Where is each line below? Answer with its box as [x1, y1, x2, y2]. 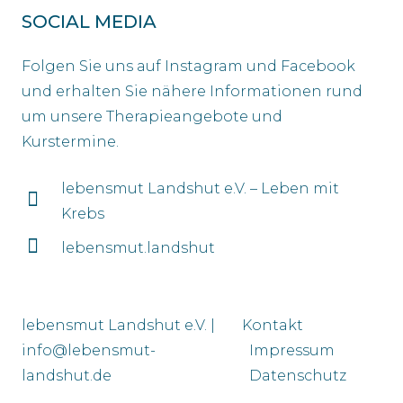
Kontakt [242, 317, 304, 335]
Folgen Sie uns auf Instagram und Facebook [22, 57, 355, 75]
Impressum [249, 342, 336, 360]
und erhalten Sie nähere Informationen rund [22, 82, 363, 100]
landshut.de [22, 367, 112, 385]
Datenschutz [249, 367, 347, 385]
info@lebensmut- [22, 342, 156, 360]
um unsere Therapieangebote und [22, 107, 282, 125]
